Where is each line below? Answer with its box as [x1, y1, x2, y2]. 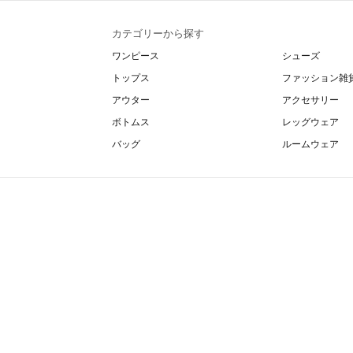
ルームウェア [282, 139, 339, 150]
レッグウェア [282, 117, 339, 128]
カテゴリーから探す [112, 28, 204, 39]
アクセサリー [282, 95, 339, 106]
